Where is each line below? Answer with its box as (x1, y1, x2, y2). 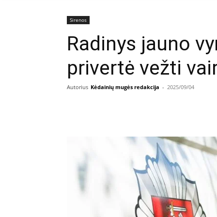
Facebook (151, 105, 175, 112)
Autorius (67, 83, 88, 91)
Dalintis (90, 106, 109, 113)
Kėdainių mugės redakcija (91, 83, 159, 91)
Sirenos (70, 16, 87, 23)
